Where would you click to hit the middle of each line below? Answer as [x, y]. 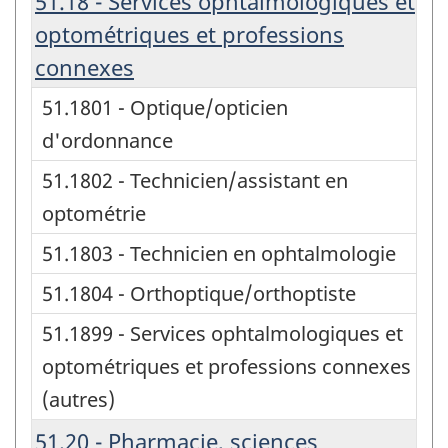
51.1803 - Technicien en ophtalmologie [219, 253]
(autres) [78, 399]
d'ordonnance [107, 140]
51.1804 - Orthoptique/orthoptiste [199, 293]
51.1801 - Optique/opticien [165, 107]
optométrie [94, 213]
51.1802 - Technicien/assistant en [195, 180]
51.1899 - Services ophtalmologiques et [222, 333]
